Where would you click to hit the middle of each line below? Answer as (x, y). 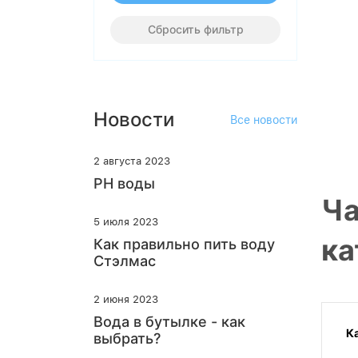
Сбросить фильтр (195, 29)
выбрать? (127, 338)
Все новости (264, 120)
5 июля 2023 (126, 222)
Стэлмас (125, 261)
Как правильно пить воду (184, 244)
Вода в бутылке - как (169, 322)
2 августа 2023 (132, 161)
